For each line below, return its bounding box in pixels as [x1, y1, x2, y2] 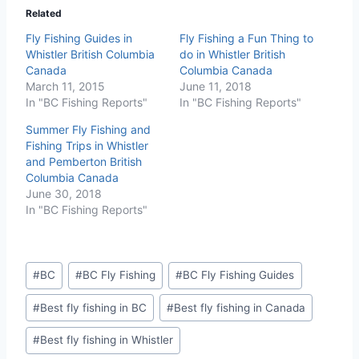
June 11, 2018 [179, 79, 252, 93]
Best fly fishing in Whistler [40, 333, 174, 347]
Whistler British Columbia [26, 46, 155, 61]
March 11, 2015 [26, 79, 105, 93]
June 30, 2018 [26, 186, 102, 200]
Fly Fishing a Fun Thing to [179, 30, 313, 45]
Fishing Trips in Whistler [26, 138, 148, 152]
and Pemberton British [26, 154, 142, 168]
